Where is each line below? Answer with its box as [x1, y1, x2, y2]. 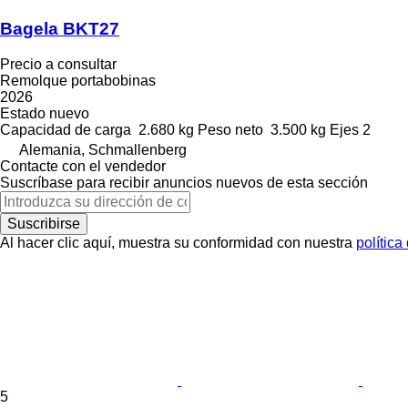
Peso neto [198, 121, 263, 138]
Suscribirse [7, 215, 80, 231]
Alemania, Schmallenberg [19, 141, 187, 158]
